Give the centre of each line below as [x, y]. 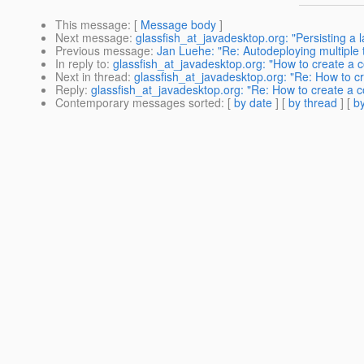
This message [91, 25]
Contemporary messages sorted [138, 103]
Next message [92, 38]
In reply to [81, 64]
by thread [313, 103]
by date [253, 103]
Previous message [103, 51]
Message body [178, 25]
